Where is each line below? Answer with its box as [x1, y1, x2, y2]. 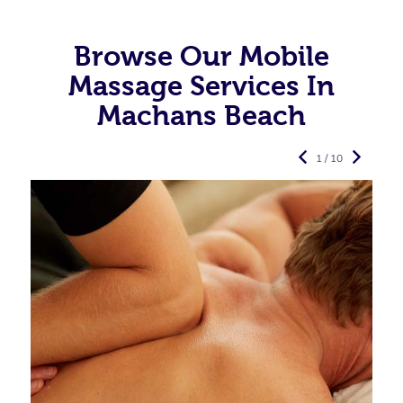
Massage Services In [68, 69, 335, 101]
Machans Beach [97, 99, 306, 130]
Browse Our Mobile [74, 40, 329, 71]
